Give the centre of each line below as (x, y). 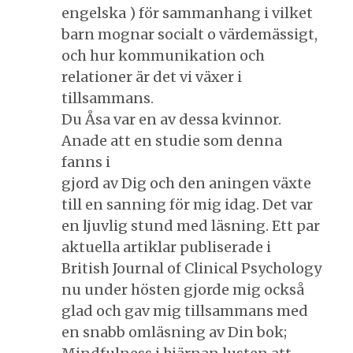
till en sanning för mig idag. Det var (187, 204)
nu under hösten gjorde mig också (183, 289)
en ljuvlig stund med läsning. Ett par (191, 225)
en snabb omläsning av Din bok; (174, 332)
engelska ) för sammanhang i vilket (187, 13)
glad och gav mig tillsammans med (185, 310)
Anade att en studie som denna (172, 140)
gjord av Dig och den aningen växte (186, 183)
